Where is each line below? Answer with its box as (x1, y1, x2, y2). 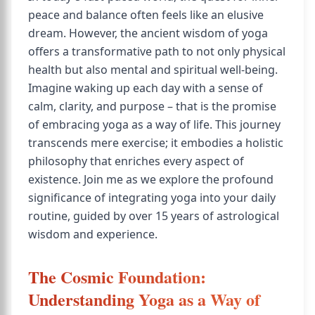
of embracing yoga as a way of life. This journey (28, 117, 281, 132)
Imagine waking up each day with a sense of (28, 80, 263, 96)
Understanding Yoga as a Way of (28, 287, 260, 311)
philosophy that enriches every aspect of (28, 153, 244, 169)
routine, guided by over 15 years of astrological (28, 208, 279, 224)
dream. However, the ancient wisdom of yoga (28, 25, 268, 41)
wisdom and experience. (28, 226, 157, 242)
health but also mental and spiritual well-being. (28, 62, 278, 77)
